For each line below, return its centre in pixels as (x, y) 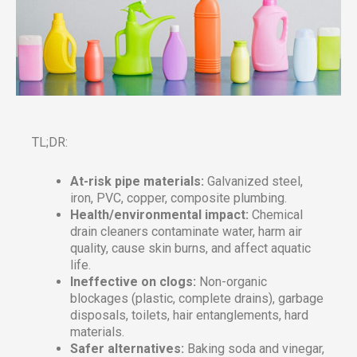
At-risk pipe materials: (137, 182)
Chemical (276, 215)
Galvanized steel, (253, 182)
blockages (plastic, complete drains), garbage (197, 299)
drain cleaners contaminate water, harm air (186, 232)
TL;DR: (50, 143)
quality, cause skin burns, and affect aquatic (190, 249)
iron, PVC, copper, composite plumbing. (178, 198)
